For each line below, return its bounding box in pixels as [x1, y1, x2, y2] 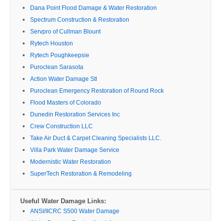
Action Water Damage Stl [30, 75, 97, 82]
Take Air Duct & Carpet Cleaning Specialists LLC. [30, 134, 161, 142]
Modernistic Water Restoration [30, 158, 111, 165]
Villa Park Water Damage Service [30, 146, 119, 153]
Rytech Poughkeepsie [30, 51, 89, 59]
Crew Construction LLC [30, 122, 93, 130]
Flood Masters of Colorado [30, 99, 101, 106]
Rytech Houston [30, 39, 73, 47]
